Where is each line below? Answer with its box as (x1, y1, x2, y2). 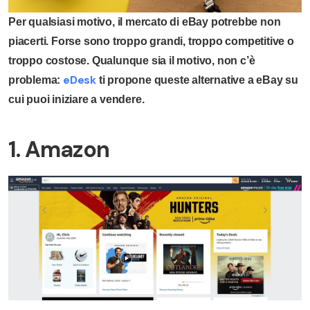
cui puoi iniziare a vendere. (8, 93, 145, 105)
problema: (8, 73, 64, 86)
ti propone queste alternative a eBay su (96, 73, 299, 86)
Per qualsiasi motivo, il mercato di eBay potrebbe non (8, 15, 281, 28)
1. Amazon (8, 134, 109, 164)
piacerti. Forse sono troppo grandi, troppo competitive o (8, 35, 294, 47)
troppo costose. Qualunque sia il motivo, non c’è (8, 54, 255, 66)
